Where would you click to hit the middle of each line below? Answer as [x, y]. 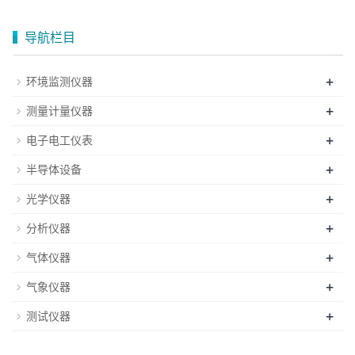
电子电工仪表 [59, 141]
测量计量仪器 [59, 111]
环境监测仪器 [59, 82]
